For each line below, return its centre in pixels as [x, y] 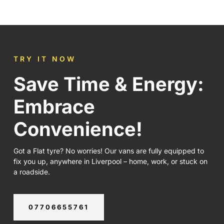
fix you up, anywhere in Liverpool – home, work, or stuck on [110, 161]
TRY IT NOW [45, 58]
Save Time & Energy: [109, 84]
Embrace [54, 106]
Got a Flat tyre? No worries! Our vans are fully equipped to [109, 150]
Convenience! [78, 129]
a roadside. [32, 171]
